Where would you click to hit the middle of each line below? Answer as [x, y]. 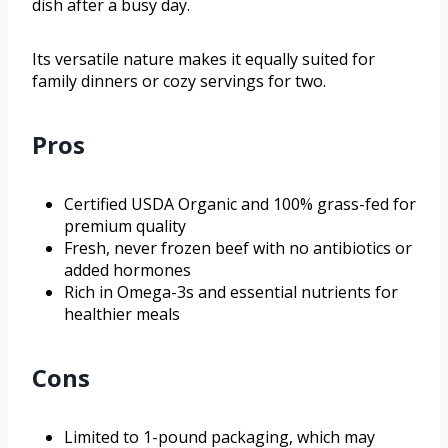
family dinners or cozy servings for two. [179, 81]
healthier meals [122, 314]
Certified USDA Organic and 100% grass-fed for [240, 204]
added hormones [127, 270]
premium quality [125, 226]
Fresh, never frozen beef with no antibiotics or [238, 248]
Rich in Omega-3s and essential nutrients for [231, 292]
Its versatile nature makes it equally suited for [203, 59]
